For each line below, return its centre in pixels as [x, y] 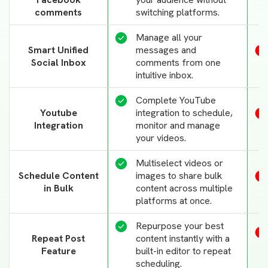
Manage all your [169, 37]
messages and [166, 50]
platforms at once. [174, 200]
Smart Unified [58, 50]
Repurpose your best [180, 226]
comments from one [178, 62]
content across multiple [184, 188]
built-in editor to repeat [183, 251]
